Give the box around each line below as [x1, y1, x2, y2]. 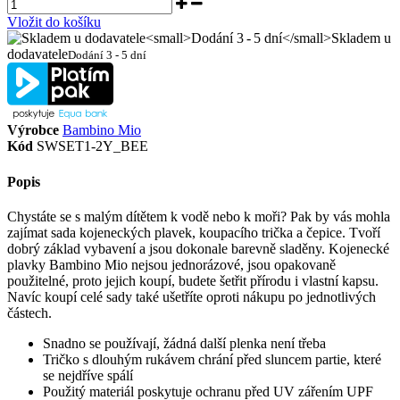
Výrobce [7, 122, 59, 138]
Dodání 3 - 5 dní [68, 48, 146, 62]
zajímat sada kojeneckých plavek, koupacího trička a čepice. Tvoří [7, 224, 380, 240]
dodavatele [7, 46, 68, 62]
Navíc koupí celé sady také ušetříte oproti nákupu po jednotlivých [7, 288, 376, 304]
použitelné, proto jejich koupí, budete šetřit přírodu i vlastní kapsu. [7, 272, 379, 288]
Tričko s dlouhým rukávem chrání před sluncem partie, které [43, 351, 381, 367]
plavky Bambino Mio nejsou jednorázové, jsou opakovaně [7, 256, 336, 272]
